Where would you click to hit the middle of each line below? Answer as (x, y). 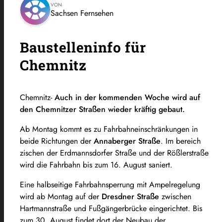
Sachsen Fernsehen (82, 13)
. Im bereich (181, 141)
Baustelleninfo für (83, 47)
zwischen (175, 196)
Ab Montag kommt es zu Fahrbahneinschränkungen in (109, 129)
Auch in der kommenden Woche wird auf (127, 97)
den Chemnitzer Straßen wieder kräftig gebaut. (104, 109)
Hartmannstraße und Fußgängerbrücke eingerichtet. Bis (111, 208)
